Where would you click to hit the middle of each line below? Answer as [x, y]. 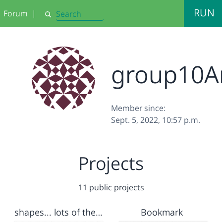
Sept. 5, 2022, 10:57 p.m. [156, 120]
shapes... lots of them [99, 212]
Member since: [138, 108]
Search [55, 18]
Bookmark [162, 212]
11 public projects [111, 187]
